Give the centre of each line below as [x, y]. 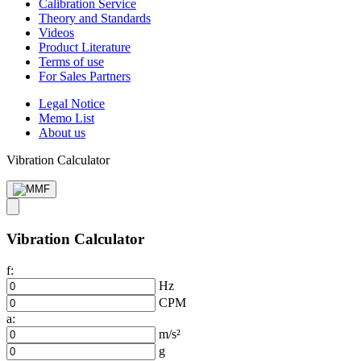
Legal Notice [72, 104]
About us [62, 133]
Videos [56, 33]
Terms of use [71, 62]
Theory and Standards [95, 19]
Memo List [66, 118]
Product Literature [85, 48]
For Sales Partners [85, 77]
